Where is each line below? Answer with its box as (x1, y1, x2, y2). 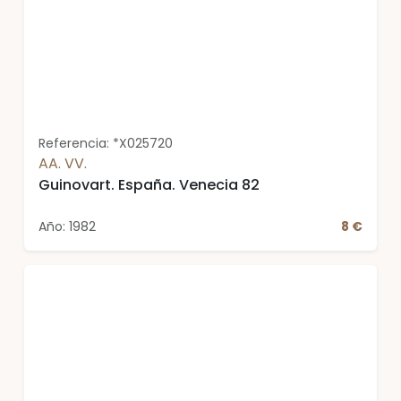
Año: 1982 (38, 218, 96, 235)
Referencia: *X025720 (38, 134, 173, 152)
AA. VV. (38, 153, 87, 174)
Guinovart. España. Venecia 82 (38, 175, 260, 195)
